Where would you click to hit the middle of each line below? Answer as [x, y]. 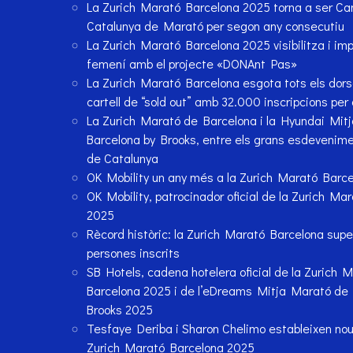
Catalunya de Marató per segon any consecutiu [215, 26]
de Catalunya [124, 158]
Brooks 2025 [119, 310]
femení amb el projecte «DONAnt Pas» [191, 64]
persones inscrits [133, 253]
